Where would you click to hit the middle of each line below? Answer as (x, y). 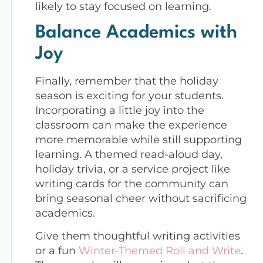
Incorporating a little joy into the (120, 110)
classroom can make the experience (131, 125)
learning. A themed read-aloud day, (129, 154)
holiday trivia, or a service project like (133, 169)
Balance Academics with (136, 32)
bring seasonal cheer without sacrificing (141, 198)
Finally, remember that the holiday (127, 81)
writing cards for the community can (132, 183)
